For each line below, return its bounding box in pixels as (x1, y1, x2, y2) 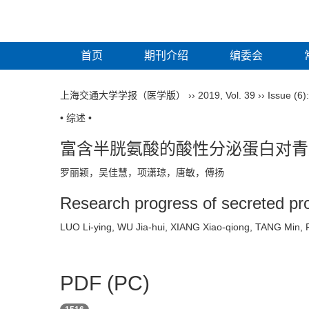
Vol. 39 (226, 168, 255, 179)
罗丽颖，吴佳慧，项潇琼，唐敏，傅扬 (60, 245, 235, 256)
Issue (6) (268, 168, 306, 179)
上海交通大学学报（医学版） (60, 168, 186, 179)
